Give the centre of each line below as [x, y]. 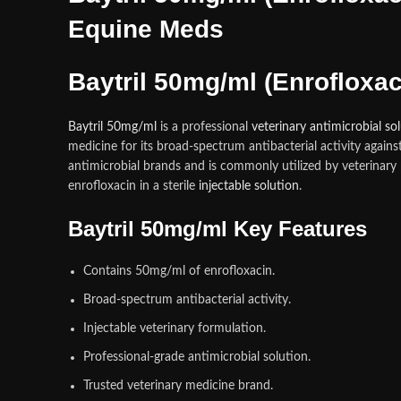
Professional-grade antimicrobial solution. [197, 357]
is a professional [204, 127]
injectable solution [249, 186]
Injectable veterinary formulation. [175, 328]
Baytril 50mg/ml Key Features [218, 229]
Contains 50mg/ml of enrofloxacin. [179, 271]
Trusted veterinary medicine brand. [178, 386]
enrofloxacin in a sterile [133, 186]
